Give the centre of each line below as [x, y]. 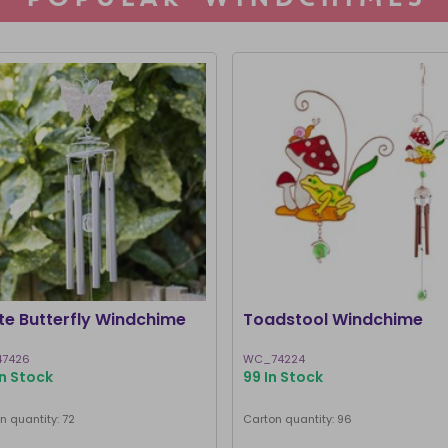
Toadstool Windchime [332, 319]
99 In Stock [282, 377]
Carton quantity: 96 [297, 419]
